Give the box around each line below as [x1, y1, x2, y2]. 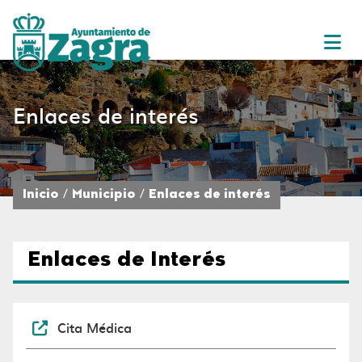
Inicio [23, 189, 59, 201]
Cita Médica [57, 318, 132, 337]
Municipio [72, 189, 136, 201]
